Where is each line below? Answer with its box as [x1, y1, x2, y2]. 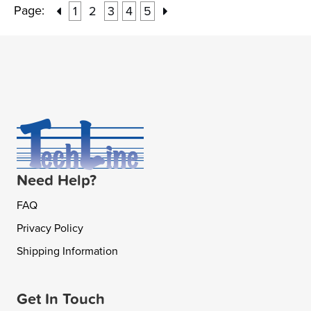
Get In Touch [17, 290, 105, 309]
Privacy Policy [17, 221, 83, 236]
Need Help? [17, 171, 96, 190]
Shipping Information [17, 244, 118, 259]
